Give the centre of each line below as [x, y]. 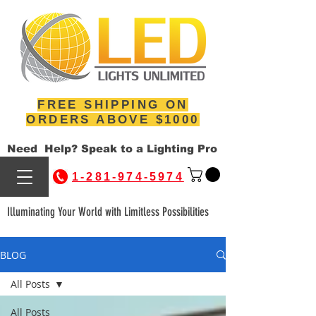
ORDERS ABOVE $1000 [113, 120]
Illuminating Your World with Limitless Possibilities [108, 212]
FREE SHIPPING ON [113, 105]
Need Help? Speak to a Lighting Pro [112, 148]
